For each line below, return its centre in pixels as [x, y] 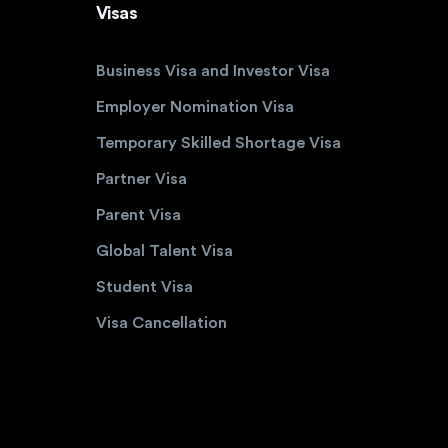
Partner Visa [141, 179]
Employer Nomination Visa [194, 107]
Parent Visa [138, 215]
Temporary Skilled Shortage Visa [218, 143]
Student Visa [144, 287]
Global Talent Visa [164, 251]
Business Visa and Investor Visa [212, 71]
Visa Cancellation [161, 323]
